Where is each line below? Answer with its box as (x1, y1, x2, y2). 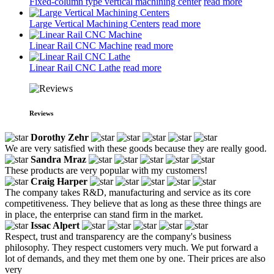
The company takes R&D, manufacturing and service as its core (5, 187, 251, 198)
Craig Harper (31, 176, 87, 187)
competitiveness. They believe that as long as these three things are (5, 198, 261, 209)
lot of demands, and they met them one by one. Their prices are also (5, 253, 265, 264)
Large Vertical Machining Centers (29, 18, 160, 29)
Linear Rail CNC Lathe (29, 62, 120, 73)
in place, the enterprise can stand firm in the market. (5, 209, 203, 220)
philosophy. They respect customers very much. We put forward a (5, 242, 258, 253)
